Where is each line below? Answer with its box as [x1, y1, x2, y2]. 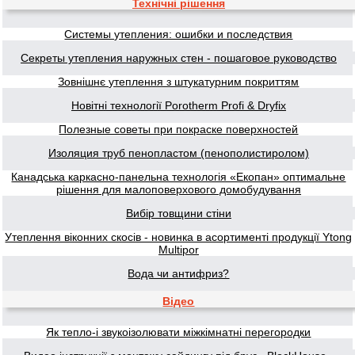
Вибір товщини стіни [126, 207, 231, 219]
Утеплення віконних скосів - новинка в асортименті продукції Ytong [5, 231, 353, 243]
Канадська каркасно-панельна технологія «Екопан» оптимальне [11, 170, 346, 183]
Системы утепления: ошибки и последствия [64, 28, 293, 40]
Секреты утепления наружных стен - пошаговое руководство [21, 52, 337, 64]
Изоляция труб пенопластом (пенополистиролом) [48, 147, 309, 159]
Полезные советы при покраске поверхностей [59, 123, 299, 136]
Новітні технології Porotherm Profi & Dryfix [71, 99, 286, 112]
